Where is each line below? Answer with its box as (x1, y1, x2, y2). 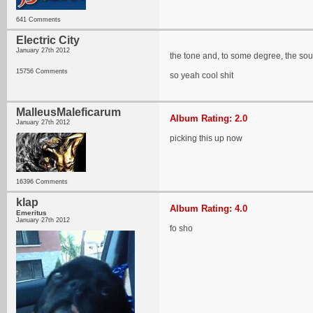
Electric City (16, 34, 80, 46)
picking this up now (170, 133, 242, 143)
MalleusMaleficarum (16, 106, 121, 118)
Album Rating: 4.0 (170, 203, 247, 214)
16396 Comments (16, 178, 68, 185)
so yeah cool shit (170, 71, 233, 80)
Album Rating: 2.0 (170, 113, 247, 124)
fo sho (170, 224, 193, 233)
